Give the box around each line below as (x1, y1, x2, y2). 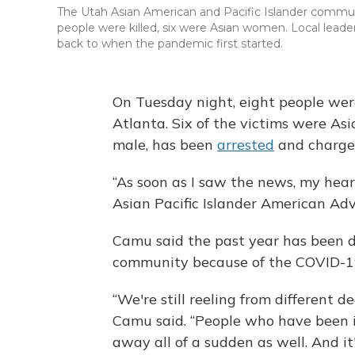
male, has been (113, 136, 217, 155)
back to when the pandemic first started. (57, 36, 283, 52)
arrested (217, 136, 274, 155)
